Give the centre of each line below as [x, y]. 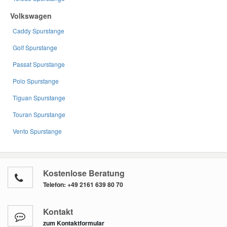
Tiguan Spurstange [39, 97]
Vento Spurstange [37, 131]
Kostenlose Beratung [84, 173]
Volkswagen [31, 15]
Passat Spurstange [39, 64]
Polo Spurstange [36, 81]
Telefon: [55, 184]
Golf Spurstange [35, 47]
